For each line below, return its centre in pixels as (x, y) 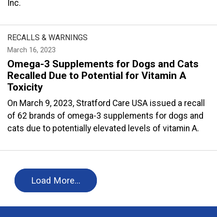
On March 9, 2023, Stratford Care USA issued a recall (106, 103)
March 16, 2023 (31, 50)
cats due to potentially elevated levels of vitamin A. (103, 128)
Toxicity (25, 87)
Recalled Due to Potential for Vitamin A (97, 76)
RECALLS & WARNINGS (47, 38)
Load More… (56, 180)
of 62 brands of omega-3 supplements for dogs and (105, 116)
